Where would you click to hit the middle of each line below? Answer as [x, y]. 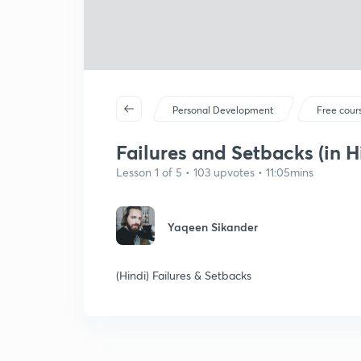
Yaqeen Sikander [213, 227]
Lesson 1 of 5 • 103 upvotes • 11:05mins [215, 172]
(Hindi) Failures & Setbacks [184, 275]
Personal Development [223, 110]
